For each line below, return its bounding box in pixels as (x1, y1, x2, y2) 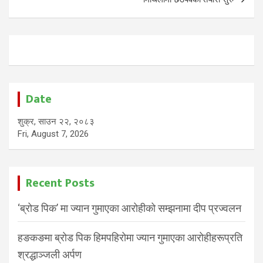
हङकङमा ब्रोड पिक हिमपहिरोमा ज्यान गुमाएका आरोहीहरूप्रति (18, 231, 242, 244)
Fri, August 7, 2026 (18, 128, 89, 139)
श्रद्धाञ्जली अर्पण (18, 248, 82, 261)
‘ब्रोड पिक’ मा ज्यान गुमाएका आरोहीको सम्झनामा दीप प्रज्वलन (18, 201, 241, 214)
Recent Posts (26, 173, 95, 193)
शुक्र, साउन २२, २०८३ (18, 116, 95, 127)
